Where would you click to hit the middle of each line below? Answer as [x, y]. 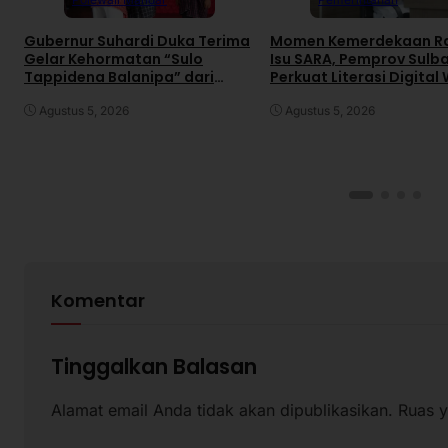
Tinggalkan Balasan [154, 366]
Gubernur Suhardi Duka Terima [137, 40]
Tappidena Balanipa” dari [119, 76]
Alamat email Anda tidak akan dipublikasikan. [222, 409]
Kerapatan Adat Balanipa [118, 94]
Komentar [98, 301]
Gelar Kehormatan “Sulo [113, 58]
